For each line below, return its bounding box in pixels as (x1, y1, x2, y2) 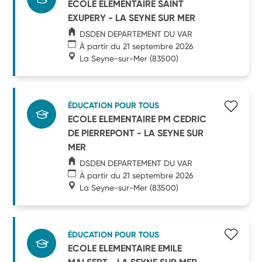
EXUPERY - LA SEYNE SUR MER (68, 12, 196, 23)
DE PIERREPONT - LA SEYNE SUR (68, 127, 204, 139)
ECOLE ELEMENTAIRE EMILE (68, 242, 182, 254)
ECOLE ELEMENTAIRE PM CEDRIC (68, 113, 207, 125)
